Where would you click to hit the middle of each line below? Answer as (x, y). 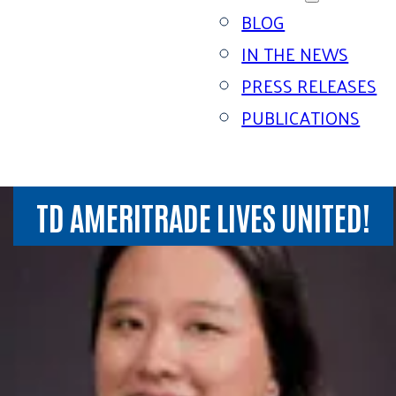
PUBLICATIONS (301, 118)
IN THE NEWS (295, 54)
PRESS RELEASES (309, 86)
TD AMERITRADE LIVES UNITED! (204, 216)
